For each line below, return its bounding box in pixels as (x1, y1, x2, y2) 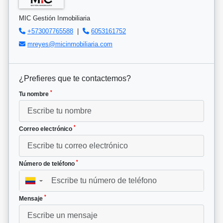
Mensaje (19, 195, 44, 202)
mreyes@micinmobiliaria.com (27, 40, 112, 48)
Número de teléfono (19, 160, 76, 167)
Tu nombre (19, 90, 50, 98)
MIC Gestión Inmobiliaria (19, 14, 90, 22)
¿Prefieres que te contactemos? (19, 74, 131, 83)
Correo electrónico (19, 125, 74, 132)
